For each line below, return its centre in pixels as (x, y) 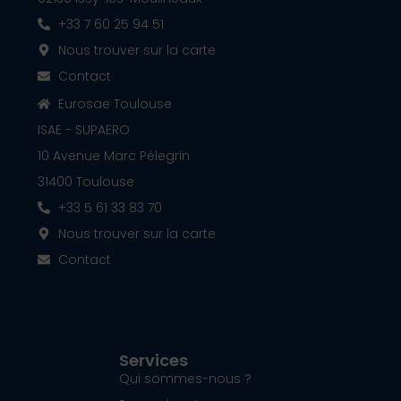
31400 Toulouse (86, 181)
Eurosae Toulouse (115, 103)
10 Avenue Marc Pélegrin (114, 155)
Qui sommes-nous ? (186, 378)
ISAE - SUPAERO (84, 129)
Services (154, 360)
